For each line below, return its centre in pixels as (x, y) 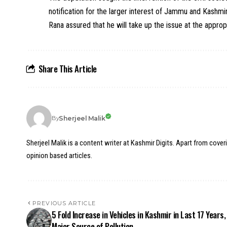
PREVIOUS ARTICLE (64, 203)
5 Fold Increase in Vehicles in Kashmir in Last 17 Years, (139, 215)
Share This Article (67, 69)
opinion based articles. (59, 156)
